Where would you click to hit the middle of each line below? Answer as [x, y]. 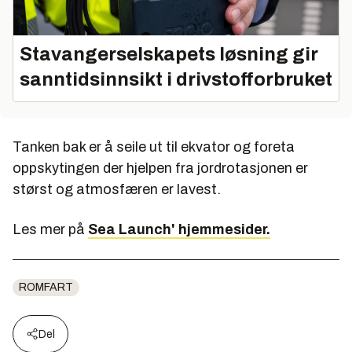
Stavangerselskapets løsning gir [169, 54]
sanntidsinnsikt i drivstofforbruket [176, 79]
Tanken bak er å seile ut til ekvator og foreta [154, 147]
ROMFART [46, 287]
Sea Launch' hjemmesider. [179, 229]
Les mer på [50, 229]
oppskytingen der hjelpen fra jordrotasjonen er [160, 168]
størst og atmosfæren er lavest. [117, 189]
